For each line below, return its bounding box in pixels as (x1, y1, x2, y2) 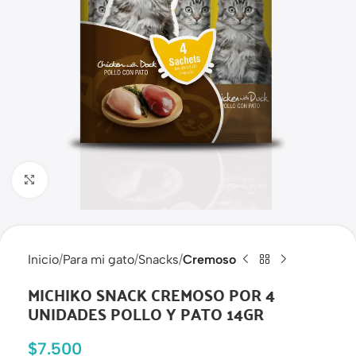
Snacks (138, 251, 179, 267)
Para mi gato (63, 251, 134, 267)
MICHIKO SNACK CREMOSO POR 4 (28, 279, 275, 310)
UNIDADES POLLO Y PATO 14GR (28, 298, 264, 329)
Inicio (28, 251, 59, 267)
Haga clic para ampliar (47, 172, 168, 187)
